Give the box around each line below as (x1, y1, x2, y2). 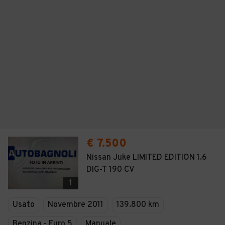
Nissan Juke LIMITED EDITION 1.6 (86, 153, 207, 163)
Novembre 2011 (48, 200, 103, 210)
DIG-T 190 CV (86, 165, 135, 175)
